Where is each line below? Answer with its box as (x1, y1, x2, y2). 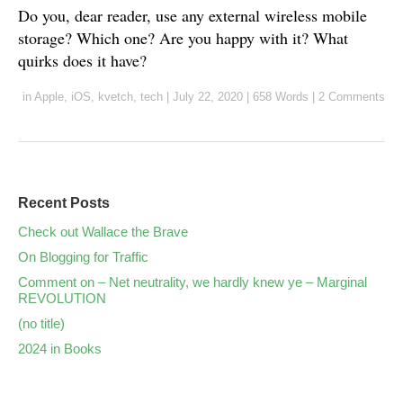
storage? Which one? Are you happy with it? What (18, 27, 348, 49)
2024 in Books (18, 341, 102, 357)
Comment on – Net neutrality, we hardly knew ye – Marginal (18, 274, 367, 291)
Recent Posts (18, 195, 110, 211)
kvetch (98, 90, 133, 104)
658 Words (253, 90, 309, 104)
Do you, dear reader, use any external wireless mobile (18, 4, 367, 27)
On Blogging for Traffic (18, 249, 148, 265)
